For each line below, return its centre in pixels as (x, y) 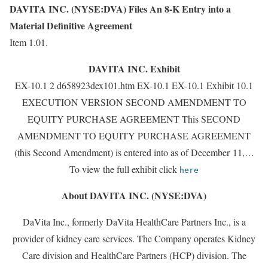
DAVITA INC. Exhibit (134, 69)
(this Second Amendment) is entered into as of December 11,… (134, 153)
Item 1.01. (29, 42)
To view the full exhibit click (124, 169)
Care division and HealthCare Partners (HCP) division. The (134, 255)
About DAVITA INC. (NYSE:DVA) (134, 196)
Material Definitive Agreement (71, 26)
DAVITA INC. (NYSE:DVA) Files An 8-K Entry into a (120, 9)
